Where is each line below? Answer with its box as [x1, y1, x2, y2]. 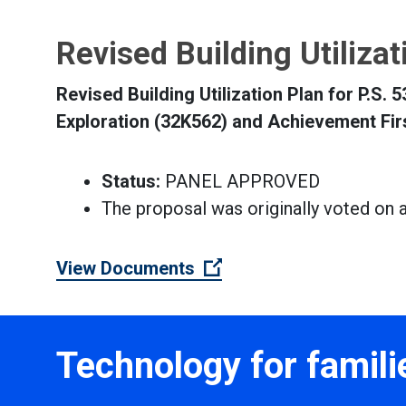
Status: [101, 170, 160, 192]
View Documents [56, 257, 195, 279]
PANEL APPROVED [160, 170, 320, 192]
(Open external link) [221, 256, 382, 278]
